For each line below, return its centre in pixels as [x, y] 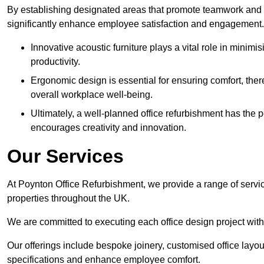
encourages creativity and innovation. [108, 128]
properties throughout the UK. [68, 199]
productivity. [55, 62]
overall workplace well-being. [92, 95]
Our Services [65, 156]
